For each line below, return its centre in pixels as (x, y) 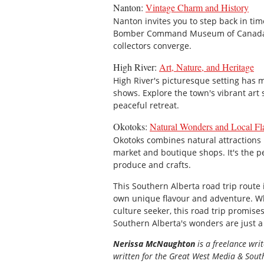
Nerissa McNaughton (154, 244)
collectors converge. (152, 45)
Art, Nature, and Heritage (207, 67)
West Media (214, 256)
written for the (140, 256)
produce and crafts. (152, 165)
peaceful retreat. (146, 105)
